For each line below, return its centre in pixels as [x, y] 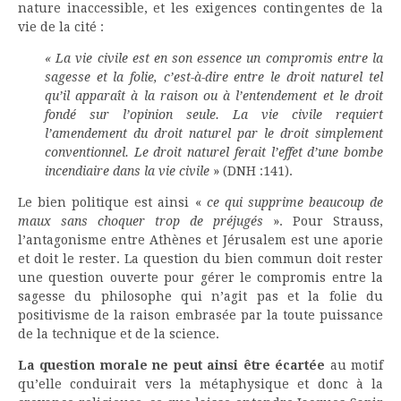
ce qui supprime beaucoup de [295, 203]
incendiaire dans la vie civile [129, 171]
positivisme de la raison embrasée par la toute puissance [200, 316]
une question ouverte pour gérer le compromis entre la [200, 278]
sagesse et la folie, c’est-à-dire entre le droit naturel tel [214, 77]
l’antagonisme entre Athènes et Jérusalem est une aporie [200, 240]
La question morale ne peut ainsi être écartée [172, 366]
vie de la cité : [61, 27]
